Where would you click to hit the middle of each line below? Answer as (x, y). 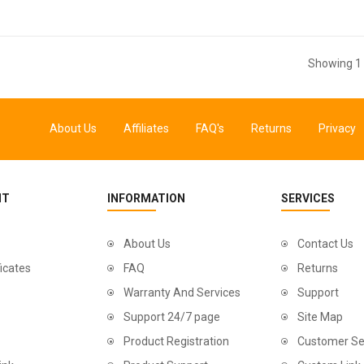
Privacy (337, 128)
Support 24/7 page (172, 316)
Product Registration (177, 341)
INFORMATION (147, 198)
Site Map (320, 316)
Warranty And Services (182, 292)
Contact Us (325, 243)
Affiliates (146, 128)
